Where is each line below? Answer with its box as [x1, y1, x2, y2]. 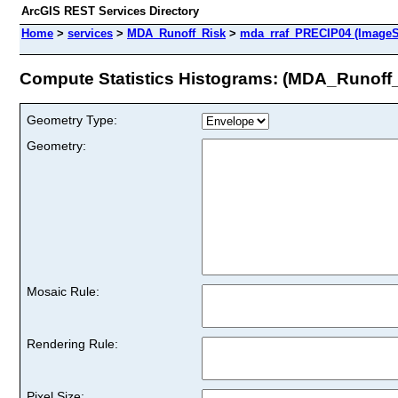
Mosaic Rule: [27, 283, 99, 298]
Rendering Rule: [27, 336, 118, 351]
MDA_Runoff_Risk [127, 27, 226, 40]
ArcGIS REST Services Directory [21, 4, 199, 18]
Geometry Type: [27, 112, 117, 127]
